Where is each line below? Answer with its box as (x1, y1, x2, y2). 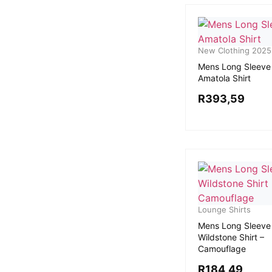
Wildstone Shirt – (197, 231, 264, 242)
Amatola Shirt (197, 72, 251, 83)
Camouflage (197, 243, 246, 254)
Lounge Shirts (197, 204, 251, 214)
